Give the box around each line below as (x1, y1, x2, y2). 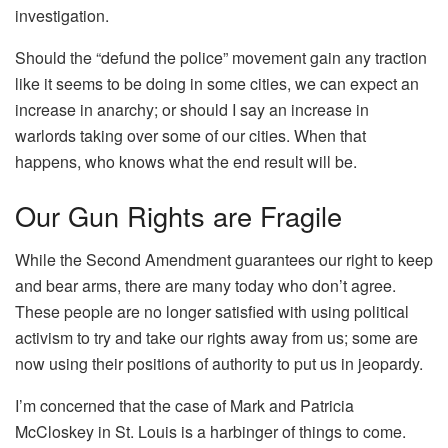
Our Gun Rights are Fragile (15, 195, 342, 235)
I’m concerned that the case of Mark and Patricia (15, 394, 354, 418)
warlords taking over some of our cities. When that (15, 123, 366, 147)
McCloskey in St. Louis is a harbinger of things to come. (15, 420, 406, 444)
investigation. (15, 3, 109, 27)
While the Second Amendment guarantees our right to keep (15, 248, 433, 272)
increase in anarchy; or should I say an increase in (15, 97, 369, 121)
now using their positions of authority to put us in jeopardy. (15, 352, 423, 376)
